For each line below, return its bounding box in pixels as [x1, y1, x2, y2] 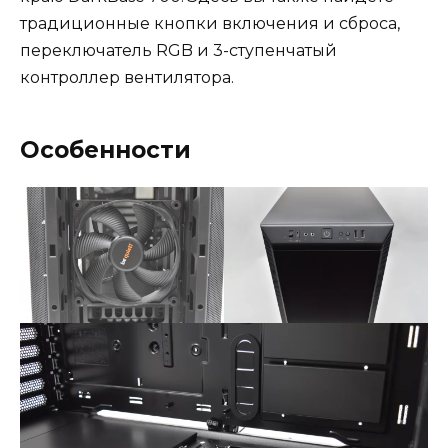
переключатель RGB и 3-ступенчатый [20, 41, 337, 61]
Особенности [20, 136, 191, 165]
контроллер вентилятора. [20, 68, 234, 88]
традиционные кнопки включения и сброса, [20, 14, 400, 34]
